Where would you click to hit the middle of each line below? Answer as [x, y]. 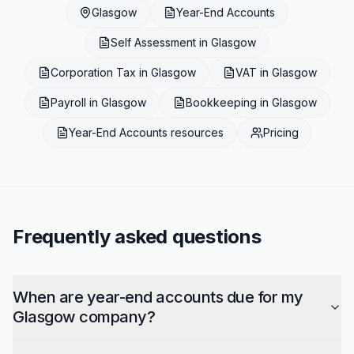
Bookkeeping [221, 102]
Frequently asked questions [137, 237]
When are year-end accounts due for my [158, 297]
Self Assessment [153, 42]
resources [195, 132]
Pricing [281, 132]
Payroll [68, 102]
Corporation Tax [93, 72]
